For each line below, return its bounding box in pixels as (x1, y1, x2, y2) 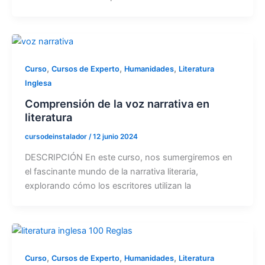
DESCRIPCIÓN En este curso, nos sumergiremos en (24, 151, 232, 163)
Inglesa (24, 79, 51, 88)
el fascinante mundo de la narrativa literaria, (24, 166, 198, 177)
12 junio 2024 (92, 132, 138, 141)
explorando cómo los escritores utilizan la (24, 180, 191, 191)
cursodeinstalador (24, 132, 89, 141)
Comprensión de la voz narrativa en (24, 96, 209, 110)
